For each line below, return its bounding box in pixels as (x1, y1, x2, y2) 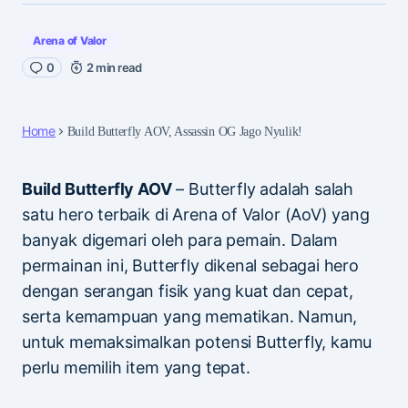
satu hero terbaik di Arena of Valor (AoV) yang (22, 204, 370, 224)
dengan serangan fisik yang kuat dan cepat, (22, 280, 353, 301)
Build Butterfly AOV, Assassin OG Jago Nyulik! (66, 124, 302, 138)
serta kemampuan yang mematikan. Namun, (22, 306, 358, 326)
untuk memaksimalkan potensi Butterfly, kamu (22, 331, 372, 352)
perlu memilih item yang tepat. (22, 357, 250, 377)
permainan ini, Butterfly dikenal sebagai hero (22, 255, 359, 275)
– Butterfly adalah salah (171, 178, 354, 199)
